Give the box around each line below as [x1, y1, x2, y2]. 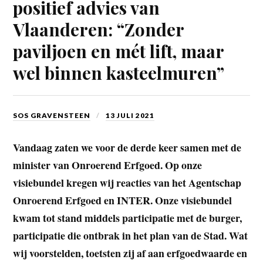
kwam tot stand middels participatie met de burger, [13, 210, 242, 226]
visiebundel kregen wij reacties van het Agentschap [13, 175, 242, 191]
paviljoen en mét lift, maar [13, 39, 224, 62]
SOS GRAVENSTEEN [13, 110, 91, 120]
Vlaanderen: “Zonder [13, 17, 184, 41]
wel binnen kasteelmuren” [13, 60, 225, 84]
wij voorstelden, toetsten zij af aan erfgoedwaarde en [13, 245, 248, 261]
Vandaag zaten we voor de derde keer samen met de [13, 140, 242, 156]
